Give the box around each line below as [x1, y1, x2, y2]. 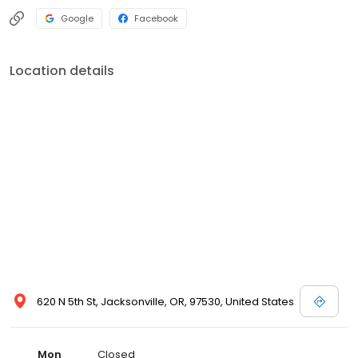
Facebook [134, 11, 178, 25]
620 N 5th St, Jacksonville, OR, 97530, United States [37, 293, 294, 309]
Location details [10, 61, 114, 80]
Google [61, 11, 93, 25]
